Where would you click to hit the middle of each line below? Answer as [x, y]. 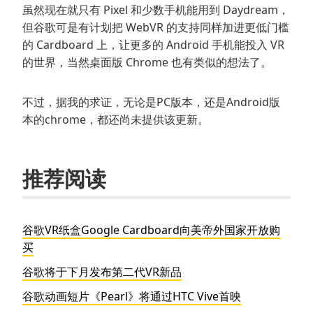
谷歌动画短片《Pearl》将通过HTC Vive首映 [132, 297]
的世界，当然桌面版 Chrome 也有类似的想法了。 [147, 63]
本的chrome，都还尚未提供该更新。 [116, 120]
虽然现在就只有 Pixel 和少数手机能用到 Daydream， [156, 10]
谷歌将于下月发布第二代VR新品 [102, 272]
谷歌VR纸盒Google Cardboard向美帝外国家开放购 [151, 230]
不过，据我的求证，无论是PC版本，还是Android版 [151, 102]
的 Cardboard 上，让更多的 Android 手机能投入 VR [153, 45]
